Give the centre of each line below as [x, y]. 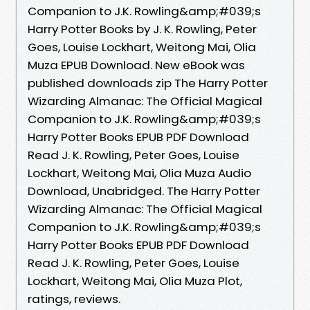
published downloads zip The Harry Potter [148, 83]
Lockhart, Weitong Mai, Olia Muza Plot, [135, 281]
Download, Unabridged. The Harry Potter [144, 191]
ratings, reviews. [74, 299]
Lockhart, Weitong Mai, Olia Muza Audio [139, 173]
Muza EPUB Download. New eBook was [136, 65]
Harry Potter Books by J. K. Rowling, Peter [142, 29]
